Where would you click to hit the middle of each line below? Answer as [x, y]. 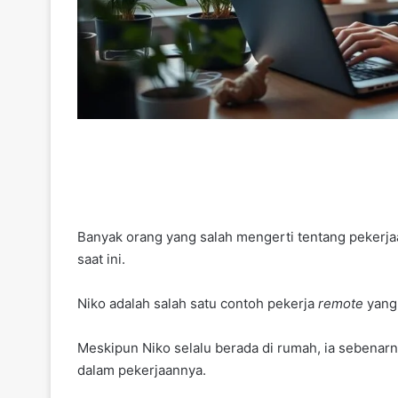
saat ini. [101, 259]
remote [341, 303]
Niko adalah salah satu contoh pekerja [198, 303]
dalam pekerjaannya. [142, 370]
